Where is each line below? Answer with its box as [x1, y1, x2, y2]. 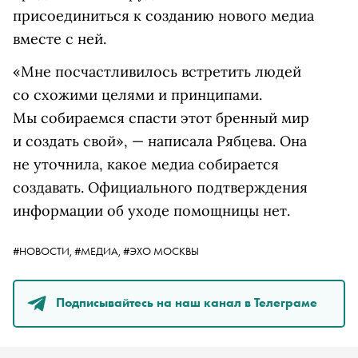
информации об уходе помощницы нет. [13, 201, 290, 220]
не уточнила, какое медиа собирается [13, 155, 279, 173]
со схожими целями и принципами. [13, 86, 262, 104]
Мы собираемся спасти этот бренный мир [13, 109, 309, 127]
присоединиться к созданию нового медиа [13, 6, 314, 25]
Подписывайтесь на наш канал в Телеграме [56, 293, 317, 311]
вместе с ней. [13, 30, 106, 48]
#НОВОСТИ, [13, 244, 74, 258]
